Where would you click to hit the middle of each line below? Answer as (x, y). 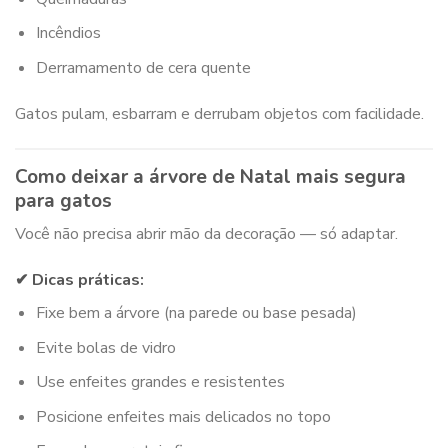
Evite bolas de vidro (105, 347)
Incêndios (68, 33)
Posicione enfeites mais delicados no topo (183, 416)
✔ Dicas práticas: (79, 279)
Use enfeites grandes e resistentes (160, 382)
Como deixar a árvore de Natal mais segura (210, 176)
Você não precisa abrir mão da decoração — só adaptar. (206, 234)
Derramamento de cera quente (143, 67)
